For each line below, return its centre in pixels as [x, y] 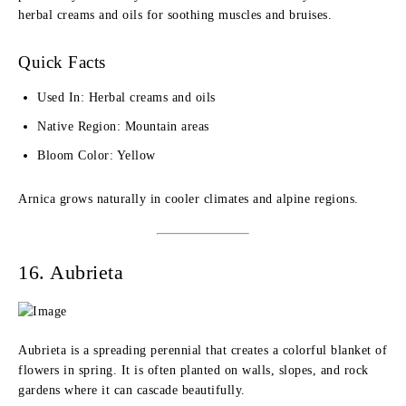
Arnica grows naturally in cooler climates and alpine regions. [188, 199]
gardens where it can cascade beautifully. [132, 390]
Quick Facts [62, 62]
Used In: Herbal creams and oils [126, 97]
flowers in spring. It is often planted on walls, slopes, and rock [193, 370]
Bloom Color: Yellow [97, 155]
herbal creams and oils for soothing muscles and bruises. [175, 15]
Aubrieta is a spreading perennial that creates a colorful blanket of [203, 350]
